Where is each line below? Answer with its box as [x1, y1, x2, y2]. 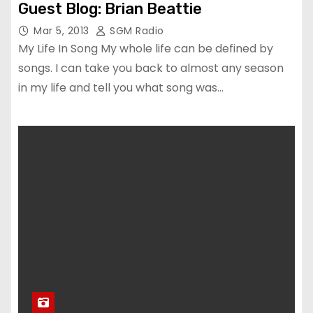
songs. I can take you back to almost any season [18, 60, 284, 76]
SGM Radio [106, 24, 164, 38]
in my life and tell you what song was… [18, 80, 224, 96]
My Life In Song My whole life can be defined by [18, 41, 273, 57]
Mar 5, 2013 [34, 24, 92, 38]
